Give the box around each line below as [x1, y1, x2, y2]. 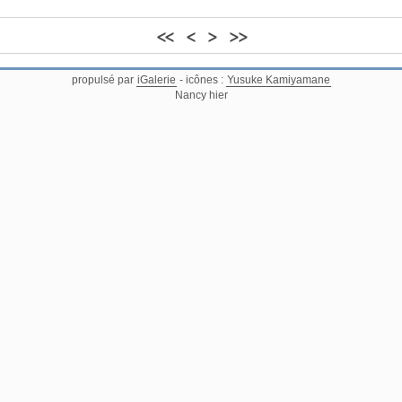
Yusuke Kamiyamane [226, 74, 330, 85]
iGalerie [136, 74, 176, 85]
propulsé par [71, 74, 136, 85]
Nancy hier [174, 90, 228, 100]
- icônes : [176, 74, 226, 85]
